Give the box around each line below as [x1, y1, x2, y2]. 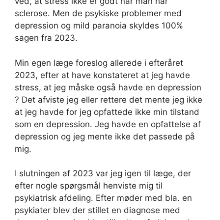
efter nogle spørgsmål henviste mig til [15, 181, 163, 191]
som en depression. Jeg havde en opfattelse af [15, 119, 201, 129]
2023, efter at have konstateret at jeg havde [15, 70, 190, 80]
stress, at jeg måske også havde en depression [15, 82, 201, 92]
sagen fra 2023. [15, 33, 80, 43]
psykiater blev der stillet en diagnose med [15, 205, 180, 216]
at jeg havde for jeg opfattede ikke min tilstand [15, 107, 199, 117]
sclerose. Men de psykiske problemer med [15, 8, 182, 19]
